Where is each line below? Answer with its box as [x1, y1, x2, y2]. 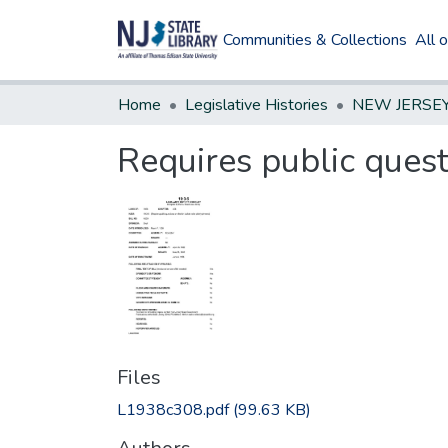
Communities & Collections [223, 29, 408, 51]
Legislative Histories [185, 94, 328, 116]
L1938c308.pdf [117, 398, 229, 421]
